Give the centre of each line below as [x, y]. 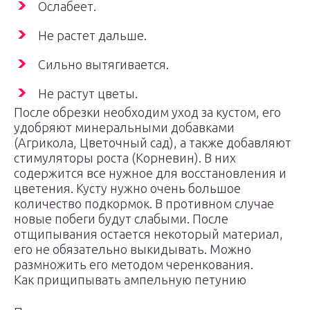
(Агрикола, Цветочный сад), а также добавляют [153, 143]
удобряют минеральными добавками [124, 127]
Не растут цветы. [88, 93]
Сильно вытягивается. [103, 64]
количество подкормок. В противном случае [144, 203]
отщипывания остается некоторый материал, [148, 234]
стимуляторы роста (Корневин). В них [125, 158]
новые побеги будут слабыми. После [121, 219]
